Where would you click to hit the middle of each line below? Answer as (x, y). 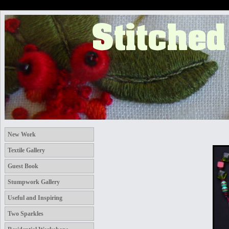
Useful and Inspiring (35, 198)
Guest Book (23, 166)
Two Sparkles (26, 214)
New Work (22, 134)
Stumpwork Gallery (34, 182)
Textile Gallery (26, 150)
